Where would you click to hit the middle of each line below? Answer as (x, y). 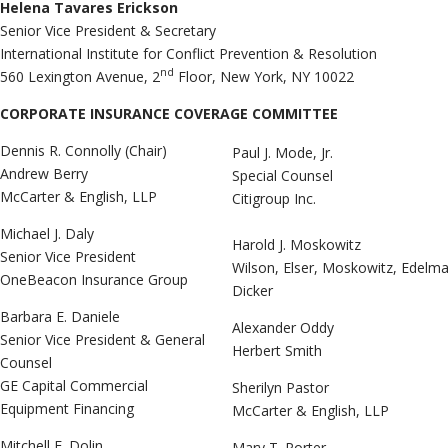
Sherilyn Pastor (280, 387)
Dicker (252, 290)
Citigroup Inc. (274, 198)
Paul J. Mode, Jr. (282, 152)
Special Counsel (282, 175)
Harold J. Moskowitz (296, 244)
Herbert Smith (277, 350)
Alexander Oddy (283, 327)
